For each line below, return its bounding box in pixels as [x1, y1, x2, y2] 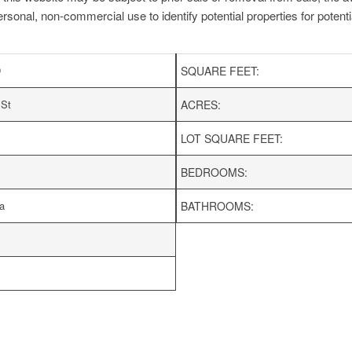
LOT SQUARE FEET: [181, 130, 283, 147]
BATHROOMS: [181, 198, 254, 214]
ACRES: [181, 97, 221, 113]
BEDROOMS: [181, 164, 247, 181]
